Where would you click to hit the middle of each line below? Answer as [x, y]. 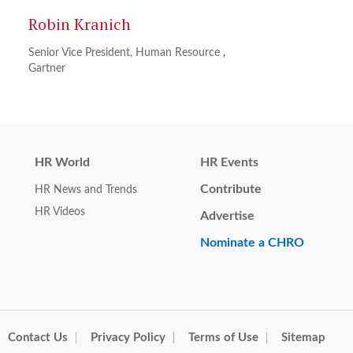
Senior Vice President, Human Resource [126, 53]
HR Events [229, 163]
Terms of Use [223, 338]
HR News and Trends [86, 190]
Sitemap [303, 338]
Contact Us [38, 338]
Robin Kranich [80, 24]
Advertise [227, 216]
